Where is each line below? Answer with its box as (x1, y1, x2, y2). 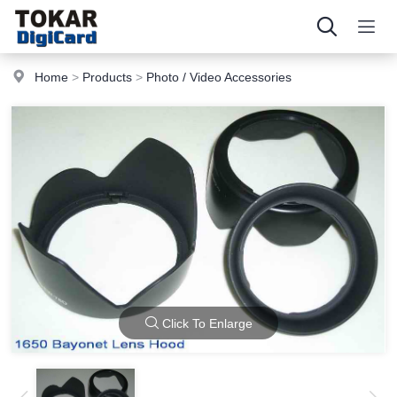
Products (82, 70, 133, 84)
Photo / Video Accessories (146, 70, 292, 84)
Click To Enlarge (158, 315, 253, 331)
